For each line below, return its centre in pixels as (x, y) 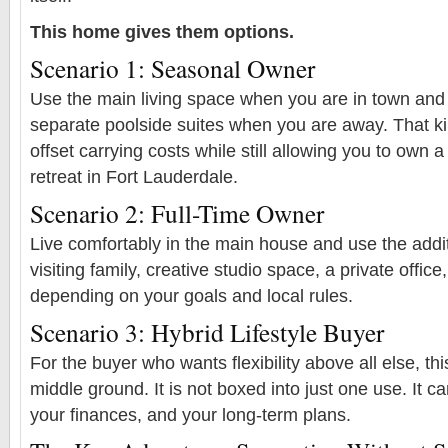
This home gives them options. (162, 31)
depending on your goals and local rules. (191, 295)
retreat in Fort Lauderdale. (134, 176)
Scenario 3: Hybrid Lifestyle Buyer (207, 332)
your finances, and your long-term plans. (190, 414)
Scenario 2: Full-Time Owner (177, 213)
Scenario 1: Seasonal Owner (172, 68)
